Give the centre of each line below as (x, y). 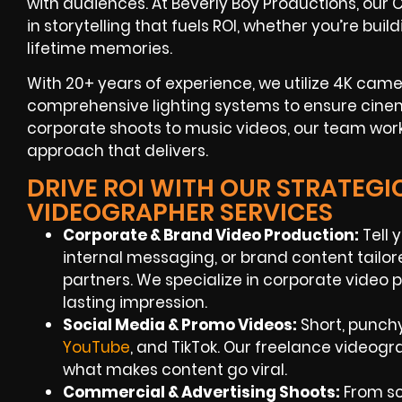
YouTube (96, 347)
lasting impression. (135, 302)
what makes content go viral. (175, 369)
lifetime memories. (100, 48)
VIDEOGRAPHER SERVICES (180, 212)
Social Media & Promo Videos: (180, 324)
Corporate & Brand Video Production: (211, 235)
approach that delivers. (118, 151)
